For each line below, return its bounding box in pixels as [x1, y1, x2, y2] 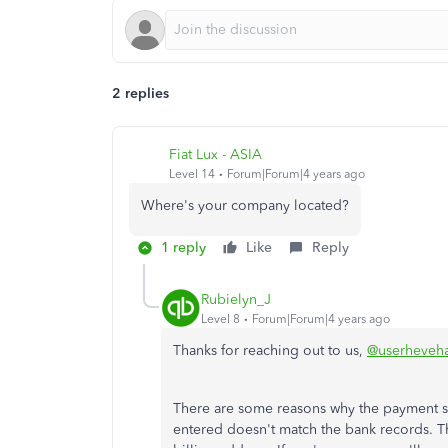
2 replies [112, 85, 169, 102]
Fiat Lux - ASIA [169, 145, 262, 163]
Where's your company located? [141, 197, 349, 214]
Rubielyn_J [201, 290, 271, 308]
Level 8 [201, 311, 240, 326]
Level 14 [169, 166, 215, 181]
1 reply [161, 239, 206, 256]
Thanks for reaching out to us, [173, 342, 367, 359]
